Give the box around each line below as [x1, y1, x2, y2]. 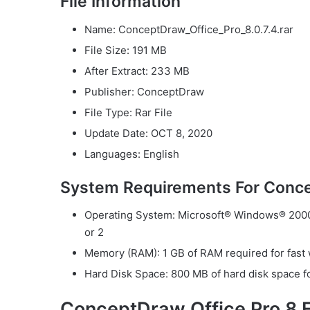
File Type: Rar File [84, 105, 172, 119]
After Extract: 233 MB [84, 64, 190, 77]
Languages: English [84, 147, 179, 161]
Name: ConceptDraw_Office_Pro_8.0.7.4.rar [84, 22, 293, 36]
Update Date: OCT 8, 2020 [84, 126, 212, 140]
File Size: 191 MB [84, 43, 167, 57]
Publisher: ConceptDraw [84, 84, 204, 98]
